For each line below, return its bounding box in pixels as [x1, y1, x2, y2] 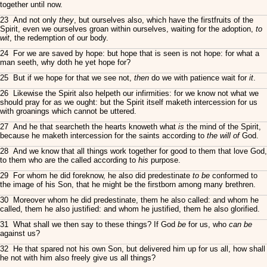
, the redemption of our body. [10, 33, 108, 42]
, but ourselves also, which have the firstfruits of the [74, 15, 253, 24]
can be [229, 220, 252, 229]
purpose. [148, 156, 181, 164]
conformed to [210, 171, 257, 180]
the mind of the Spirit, [184, 122, 261, 131]
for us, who [186, 220, 229, 229]
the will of [207, 131, 240, 140]
